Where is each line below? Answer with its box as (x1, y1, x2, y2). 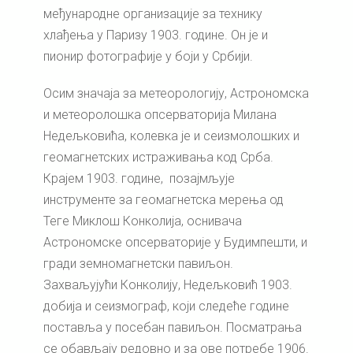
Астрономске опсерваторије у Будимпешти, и (43, 235, 307, 251)
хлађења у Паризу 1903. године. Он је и (43, 28, 268, 43)
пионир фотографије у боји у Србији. (43, 49, 253, 65)
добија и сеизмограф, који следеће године (43, 299, 289, 314)
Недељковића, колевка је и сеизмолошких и (43, 128, 299, 144)
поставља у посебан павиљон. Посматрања (43, 320, 302, 336)
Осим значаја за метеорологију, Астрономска (43, 86, 309, 102)
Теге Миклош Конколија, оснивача (43, 214, 242, 229)
